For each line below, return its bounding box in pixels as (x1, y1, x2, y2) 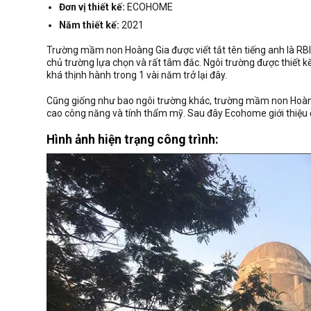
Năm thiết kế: (59, 19, 120, 31)
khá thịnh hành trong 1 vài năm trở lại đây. (47, 69, 227, 81)
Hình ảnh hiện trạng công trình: (47, 132, 219, 146)
